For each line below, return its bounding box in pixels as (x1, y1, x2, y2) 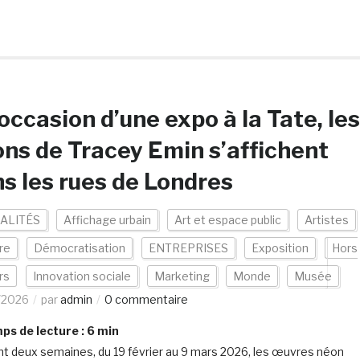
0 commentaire (104, 292, 188, 306)
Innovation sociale (32, 269, 131, 283)
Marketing (153, 269, 210, 283)
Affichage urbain (63, 213, 151, 227)
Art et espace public (174, 213, 281, 227)
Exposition (251, 241, 309, 255)
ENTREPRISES (148, 241, 228, 255)
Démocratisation (33, 241, 125, 255)
